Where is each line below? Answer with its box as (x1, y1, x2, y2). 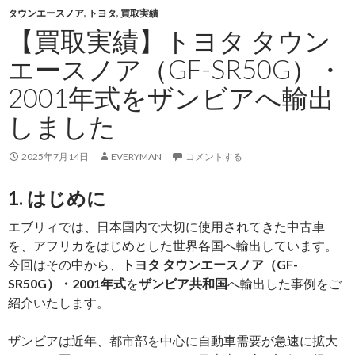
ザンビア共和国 (139, 275, 227, 291)
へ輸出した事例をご (227, 275, 342, 291)
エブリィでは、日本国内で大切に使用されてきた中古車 (8, 218, 325, 234)
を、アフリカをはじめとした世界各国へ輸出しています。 (8, 237, 338, 253)
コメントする (185, 150, 242, 162)
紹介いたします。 (8, 294, 109, 310)
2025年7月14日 (21, 150, 89, 162)
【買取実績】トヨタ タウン (8, 24, 331, 56)
